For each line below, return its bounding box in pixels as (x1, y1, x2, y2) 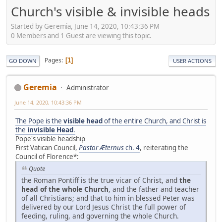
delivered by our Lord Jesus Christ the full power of (21, 202, 186, 212)
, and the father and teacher (109, 184, 199, 194)
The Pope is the (15, 116, 63, 125)
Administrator (66, 83, 109, 92)
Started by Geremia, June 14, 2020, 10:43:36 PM (11, 21, 160, 31)
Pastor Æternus (79, 143, 124, 152)
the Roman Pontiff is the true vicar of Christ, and (21, 175, 179, 185)
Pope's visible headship (15, 134, 85, 143)
